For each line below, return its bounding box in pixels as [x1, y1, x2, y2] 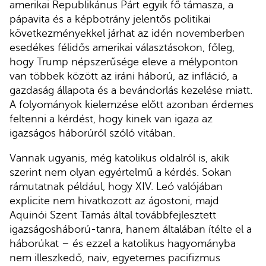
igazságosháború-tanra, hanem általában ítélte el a [9, 223, 252, 235]
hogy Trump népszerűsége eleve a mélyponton [9, 56, 238, 68]
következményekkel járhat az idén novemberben [9, 27, 245, 40]
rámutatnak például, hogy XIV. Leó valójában [9, 180, 223, 192]
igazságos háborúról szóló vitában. [9, 127, 175, 140]
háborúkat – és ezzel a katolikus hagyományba [9, 237, 236, 249]
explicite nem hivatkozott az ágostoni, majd [9, 194, 219, 207]
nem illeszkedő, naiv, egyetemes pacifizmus [9, 251, 220, 264]
